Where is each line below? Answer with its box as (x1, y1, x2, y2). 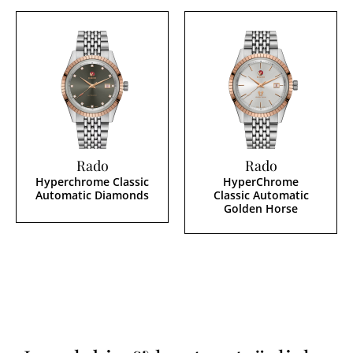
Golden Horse (224, 200, 298, 216)
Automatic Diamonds (35, 187, 149, 203)
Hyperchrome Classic (35, 173, 149, 189)
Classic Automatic (213, 187, 309, 203)
